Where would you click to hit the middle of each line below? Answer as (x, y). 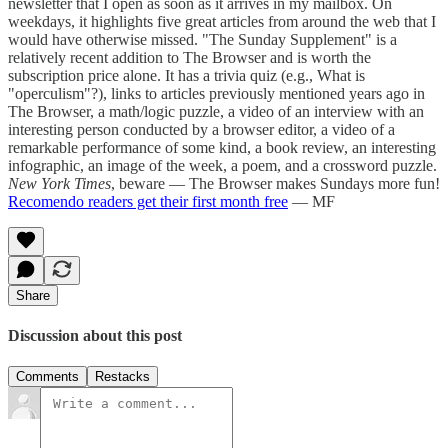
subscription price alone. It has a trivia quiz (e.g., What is (186, 75)
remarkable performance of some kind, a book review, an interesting (222, 147)
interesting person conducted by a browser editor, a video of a (201, 129)
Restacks (122, 377)
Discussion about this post (95, 335)
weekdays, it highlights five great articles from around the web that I (222, 21)
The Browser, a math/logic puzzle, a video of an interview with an (216, 111)
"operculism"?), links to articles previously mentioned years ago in (216, 93)
